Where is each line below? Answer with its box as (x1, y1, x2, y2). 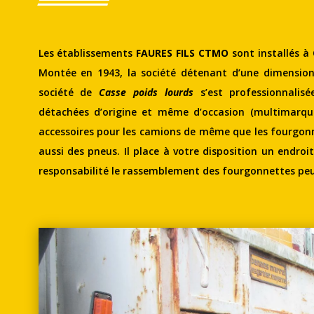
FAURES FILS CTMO (136, 46, 229, 60)
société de (38, 85, 100, 99)
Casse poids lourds (99, 85, 193, 99)
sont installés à (228, 46, 313, 60)
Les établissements (38, 46, 137, 60)
